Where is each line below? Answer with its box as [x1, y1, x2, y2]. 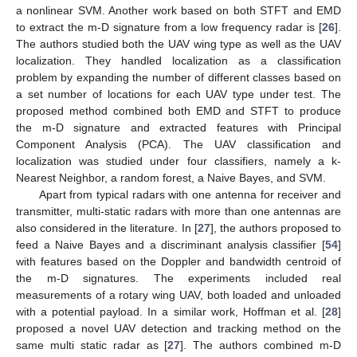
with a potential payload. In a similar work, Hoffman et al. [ [16, 305, 325, 319]
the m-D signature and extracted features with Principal [16, 121, 341, 135]
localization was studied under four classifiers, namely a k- [16, 155, 341, 168]
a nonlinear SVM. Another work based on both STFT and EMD [16, 4, 341, 18]
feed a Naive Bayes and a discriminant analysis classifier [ [16, 238, 325, 252]
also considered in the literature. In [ [16, 222, 198, 235]
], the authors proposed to [210, 222, 342, 235]
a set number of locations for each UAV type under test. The [16, 88, 341, 101]
